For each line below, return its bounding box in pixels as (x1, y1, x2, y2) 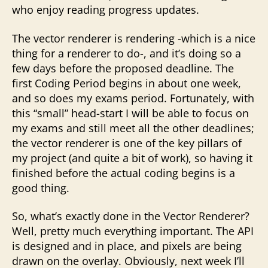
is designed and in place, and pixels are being (12, 239, 242, 253)
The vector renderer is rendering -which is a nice (12, 31, 255, 45)
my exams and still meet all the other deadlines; (12, 120, 254, 135)
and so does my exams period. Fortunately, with (12, 90, 254, 105)
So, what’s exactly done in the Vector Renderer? (12, 209, 249, 223)
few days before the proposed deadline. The (12, 60, 234, 75)
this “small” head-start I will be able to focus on (12, 105, 249, 120)
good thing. (12, 180, 69, 195)
